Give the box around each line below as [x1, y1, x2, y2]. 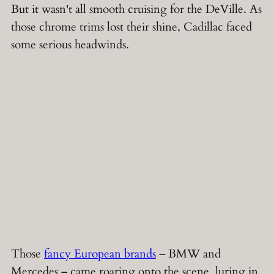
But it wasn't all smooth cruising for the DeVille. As [11, 1, 262, 18]
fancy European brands [44, 245, 156, 262]
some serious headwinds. [11, 37, 129, 53]
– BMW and [156, 245, 221, 262]
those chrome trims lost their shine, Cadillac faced [11, 19, 252, 35]
